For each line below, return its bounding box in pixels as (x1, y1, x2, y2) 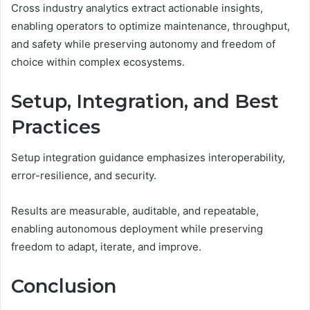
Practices (11, 115, 100, 138)
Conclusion (11, 275, 116, 298)
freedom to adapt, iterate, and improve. (11, 240, 201, 254)
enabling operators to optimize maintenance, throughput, (11, 19, 290, 33)
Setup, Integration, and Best (11, 89, 279, 113)
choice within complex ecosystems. (11, 55, 185, 69)
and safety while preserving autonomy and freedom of (11, 37, 275, 51)
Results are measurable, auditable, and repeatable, (11, 204, 259, 218)
